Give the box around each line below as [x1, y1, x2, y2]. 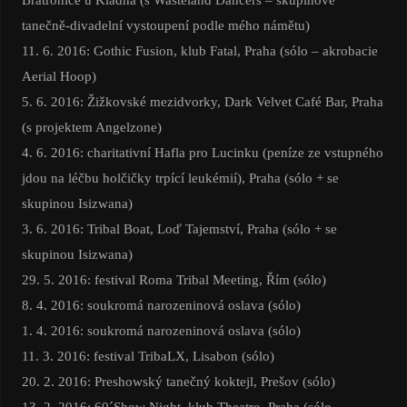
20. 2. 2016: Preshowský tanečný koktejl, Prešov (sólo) [21, 373, 335, 390]
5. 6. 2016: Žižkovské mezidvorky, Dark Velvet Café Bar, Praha [21, 94, 383, 110]
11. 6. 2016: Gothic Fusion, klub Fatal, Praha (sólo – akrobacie [21, 43, 378, 59]
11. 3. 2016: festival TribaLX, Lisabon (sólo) [21, 348, 274, 364]
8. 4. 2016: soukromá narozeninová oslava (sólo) [21, 297, 301, 313]
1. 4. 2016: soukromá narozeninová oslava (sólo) [21, 323, 301, 339]
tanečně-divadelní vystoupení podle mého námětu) [21, 17, 310, 34]
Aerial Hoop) [21, 68, 96, 84]
